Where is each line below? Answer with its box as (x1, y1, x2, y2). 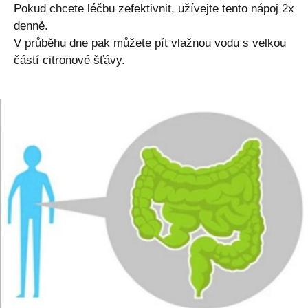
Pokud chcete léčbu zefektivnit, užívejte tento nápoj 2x (14, 1, 294, 15)
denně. (14, 19, 48, 32)
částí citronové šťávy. (14, 53, 125, 67)
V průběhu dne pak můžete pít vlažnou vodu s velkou (14, 36, 286, 49)
